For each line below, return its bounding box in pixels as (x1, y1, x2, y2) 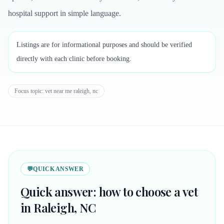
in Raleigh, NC (20, 199, 96, 215)
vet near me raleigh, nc (45, 87, 98, 94)
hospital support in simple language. (8, 9, 121, 17)
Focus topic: (14, 87, 45, 94)
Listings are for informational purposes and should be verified (16, 41, 192, 48)
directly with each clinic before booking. (16, 55, 131, 62)
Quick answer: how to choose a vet (20, 183, 198, 199)
